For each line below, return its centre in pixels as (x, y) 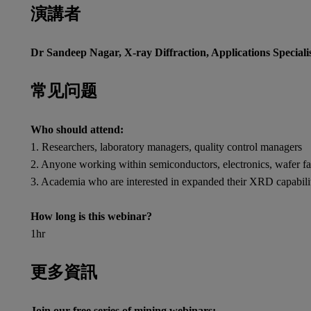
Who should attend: (77, 129)
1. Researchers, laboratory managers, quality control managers (166, 147)
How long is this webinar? (91, 216)
